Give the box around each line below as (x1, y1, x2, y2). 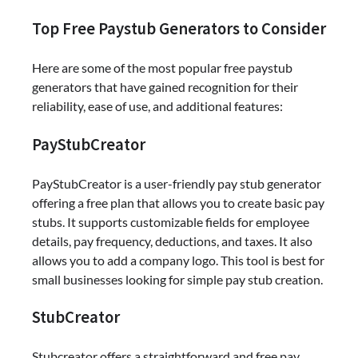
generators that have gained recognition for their (32, 79, 298, 95)
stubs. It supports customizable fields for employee (32, 213, 309, 229)
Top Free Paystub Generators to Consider (32, 18, 326, 40)
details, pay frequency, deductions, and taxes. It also (32, 233, 312, 249)
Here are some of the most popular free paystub (32, 60, 292, 76)
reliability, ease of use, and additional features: (32, 98, 283, 114)
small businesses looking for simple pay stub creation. (32, 271, 323, 287)
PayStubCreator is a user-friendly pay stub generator (32, 175, 321, 191)
